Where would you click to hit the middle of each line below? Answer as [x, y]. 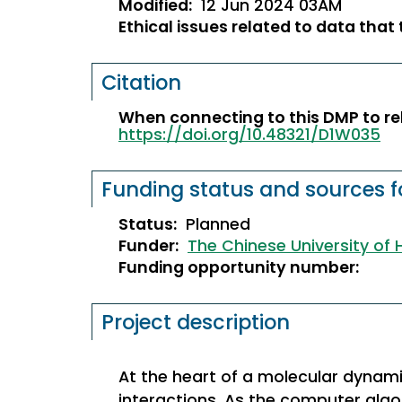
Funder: [149, 246]
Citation [142, 82]
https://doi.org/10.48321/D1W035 [249, 134]
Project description [196, 323]
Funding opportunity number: [239, 268]
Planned [218, 225]
